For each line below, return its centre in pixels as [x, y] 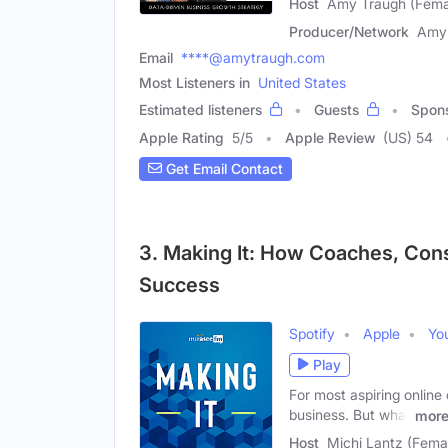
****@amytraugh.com [253, 57]
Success [179, 284]
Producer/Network [349, 31]
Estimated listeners [200, 109]
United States [302, 82]
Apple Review [330, 137]
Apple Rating [181, 137]
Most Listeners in [194, 82]
